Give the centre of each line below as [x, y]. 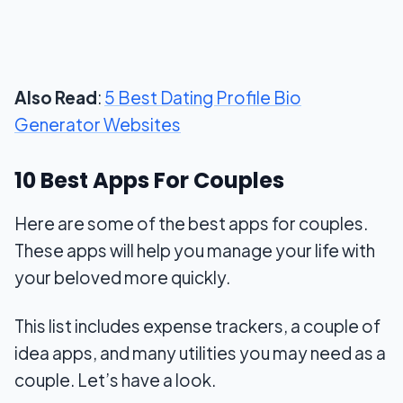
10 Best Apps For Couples [149, 180]
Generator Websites [98, 124]
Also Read [56, 97]
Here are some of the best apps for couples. [191, 223]
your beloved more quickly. [122, 277]
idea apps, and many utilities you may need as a [200, 353]
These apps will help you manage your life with [195, 250]
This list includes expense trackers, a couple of [197, 326]
